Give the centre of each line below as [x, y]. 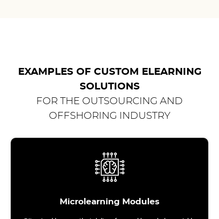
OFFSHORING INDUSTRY [109, 116]
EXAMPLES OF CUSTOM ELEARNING [109, 72]
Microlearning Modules [109, 202]
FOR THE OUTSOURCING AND [109, 101]
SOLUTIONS [109, 87]
